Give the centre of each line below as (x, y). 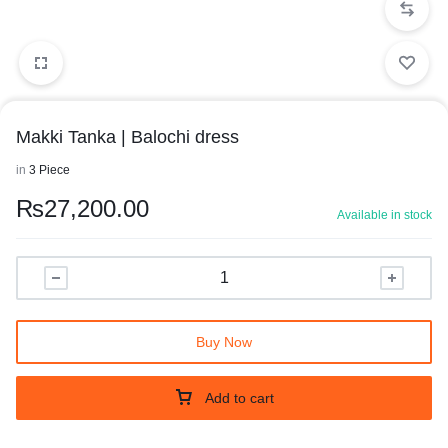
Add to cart (239, 398)
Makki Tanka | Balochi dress (127, 137)
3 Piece (49, 170)
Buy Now (224, 342)
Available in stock (384, 215)
